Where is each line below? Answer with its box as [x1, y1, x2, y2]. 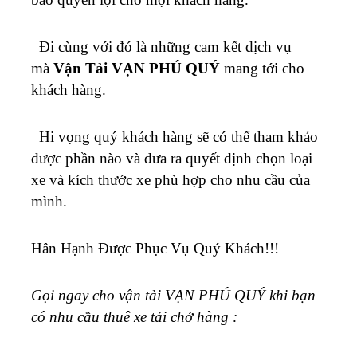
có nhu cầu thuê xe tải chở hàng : [31, 308, 237, 325]
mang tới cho [220, 59, 304, 76]
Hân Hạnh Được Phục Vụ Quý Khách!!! [31, 239, 279, 257]
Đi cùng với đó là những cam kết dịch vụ [31, 37, 292, 55]
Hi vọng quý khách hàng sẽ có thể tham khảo [31, 127, 318, 145]
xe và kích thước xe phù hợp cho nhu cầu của [31, 171, 310, 188]
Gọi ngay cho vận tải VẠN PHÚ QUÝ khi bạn [31, 286, 316, 304]
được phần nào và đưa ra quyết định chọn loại [31, 149, 312, 167]
